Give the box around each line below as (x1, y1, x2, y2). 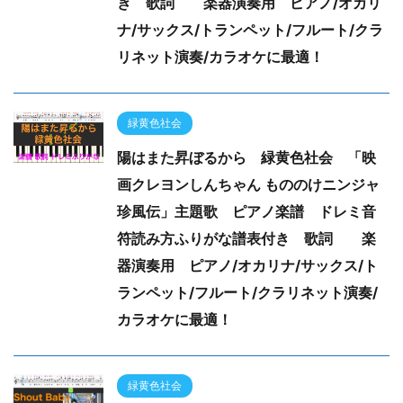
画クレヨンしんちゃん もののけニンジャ (117, 175, 380, 194)
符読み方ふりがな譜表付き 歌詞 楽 (117, 229, 376, 248)
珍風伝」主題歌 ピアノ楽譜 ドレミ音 (117, 202, 376, 221)
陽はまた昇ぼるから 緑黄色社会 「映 (117, 148, 376, 167)
